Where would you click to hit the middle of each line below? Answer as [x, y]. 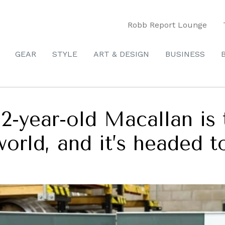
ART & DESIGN [121, 54]
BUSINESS [185, 54]
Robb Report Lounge [167, 25]
